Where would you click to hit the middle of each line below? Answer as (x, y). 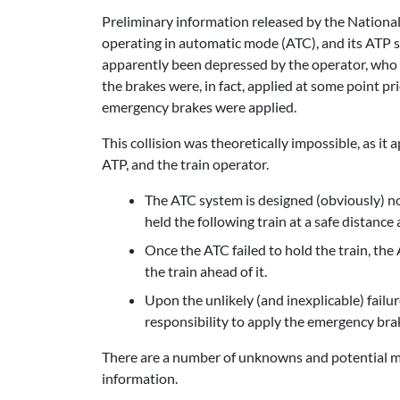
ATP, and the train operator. (185, 164)
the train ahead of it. (206, 271)
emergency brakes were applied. (199, 107)
